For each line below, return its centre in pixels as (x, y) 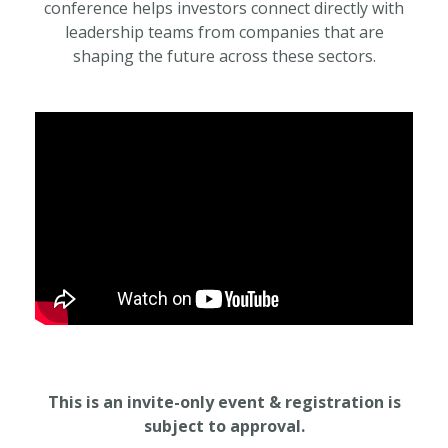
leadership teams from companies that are (224, 32)
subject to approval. (224, 425)
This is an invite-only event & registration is (224, 401)
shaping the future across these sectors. (224, 56)
